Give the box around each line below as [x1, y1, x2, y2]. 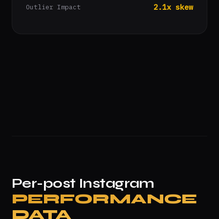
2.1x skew [153, 2, 193, 12]
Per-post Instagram [12, 175, 154, 192]
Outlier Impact [26, 3, 81, 11]
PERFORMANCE [12, 191, 197, 207]
